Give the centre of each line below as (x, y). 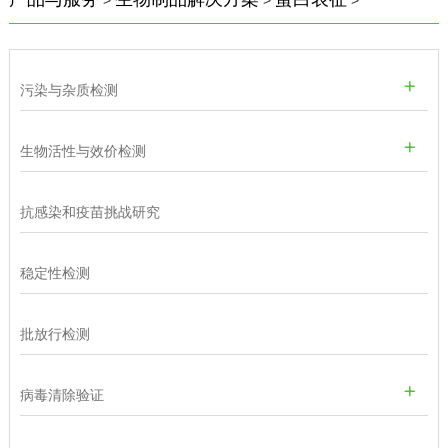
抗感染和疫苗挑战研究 (89, 211)
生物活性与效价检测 (82, 150)
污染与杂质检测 (68, 89)
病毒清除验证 (61, 394)
